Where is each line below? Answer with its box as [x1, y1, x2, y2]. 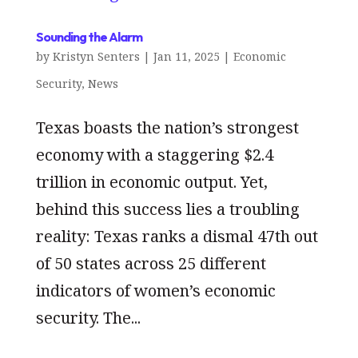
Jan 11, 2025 [153, 48, 220, 64]
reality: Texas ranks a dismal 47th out [35, 225, 318, 247]
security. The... [35, 306, 141, 328]
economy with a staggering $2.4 [35, 143, 273, 165]
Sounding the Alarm [35, 28, 142, 45]
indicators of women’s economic [35, 279, 276, 301]
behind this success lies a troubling [35, 197, 300, 220]
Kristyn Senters [52, 48, 140, 64]
